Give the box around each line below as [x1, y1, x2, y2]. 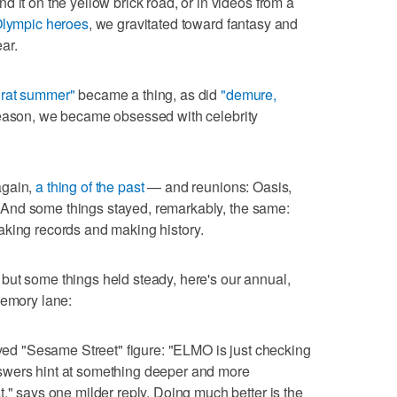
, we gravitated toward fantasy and [88, 12, 299, 34]
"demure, [221, 83, 276, 105]
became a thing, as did [74, 83, 222, 105]
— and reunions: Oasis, [144, 175, 292, 197]
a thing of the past [35, 175, 144, 197]
